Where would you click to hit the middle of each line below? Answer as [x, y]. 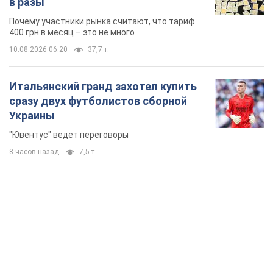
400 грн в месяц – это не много [72, 33]
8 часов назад [34, 152]
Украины [32, 116]
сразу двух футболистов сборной [98, 101]
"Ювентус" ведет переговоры [69, 135]
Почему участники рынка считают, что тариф [102, 22]
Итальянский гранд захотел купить [103, 87]
